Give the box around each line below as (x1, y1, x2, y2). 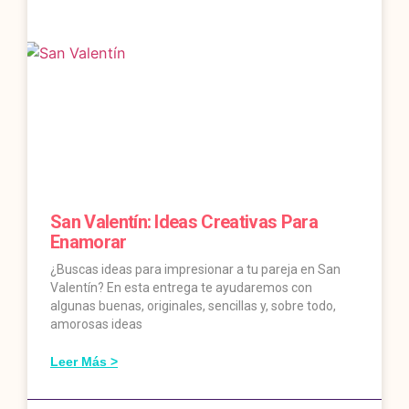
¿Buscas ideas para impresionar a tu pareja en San (50, 262, 341, 278)
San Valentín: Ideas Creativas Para (50, 211, 318, 234)
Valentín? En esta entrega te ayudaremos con (50, 280, 312, 296)
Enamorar (50, 231, 127, 254)
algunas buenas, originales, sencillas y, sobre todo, (50, 299, 336, 314)
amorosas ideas (50, 317, 142, 332)
